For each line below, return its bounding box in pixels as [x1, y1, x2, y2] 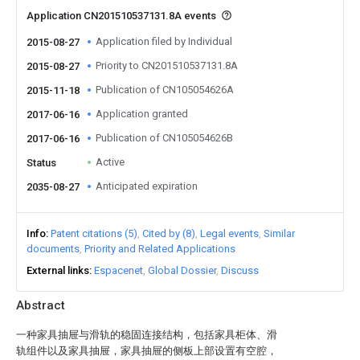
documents [27, 243, 80, 255]
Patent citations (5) [51, 227, 137, 239]
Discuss [221, 264, 259, 276]
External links [27, 264, 89, 276]
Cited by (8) [142, 227, 195, 239]
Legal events [200, 227, 259, 239]
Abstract [16, 298, 65, 313]
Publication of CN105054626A [96, 84, 234, 96]
